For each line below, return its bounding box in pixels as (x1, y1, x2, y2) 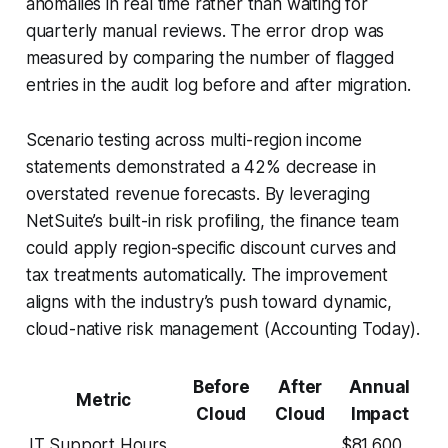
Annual (349, 376, 411, 397)
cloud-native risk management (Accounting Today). (25, 318, 420, 339)
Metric (76, 389, 132, 410)
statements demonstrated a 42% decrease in (25, 156, 376, 177)
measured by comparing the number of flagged (25, 47, 395, 68)
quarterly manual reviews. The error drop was (25, 20, 385, 41)
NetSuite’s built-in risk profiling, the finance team (25, 210, 399, 231)
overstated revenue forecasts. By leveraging (25, 183, 370, 204)
